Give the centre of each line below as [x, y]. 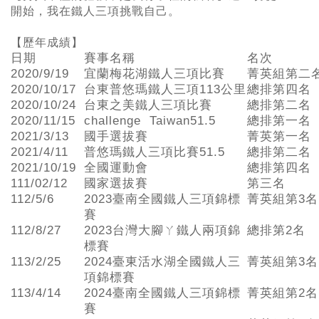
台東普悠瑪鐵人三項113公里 [165, 89]
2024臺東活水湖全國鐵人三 [162, 261]
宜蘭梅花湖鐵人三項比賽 [155, 73]
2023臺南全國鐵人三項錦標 [162, 199]
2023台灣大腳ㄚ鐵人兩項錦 [162, 230]
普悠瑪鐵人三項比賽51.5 [155, 152]
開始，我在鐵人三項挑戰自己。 [95, 11]
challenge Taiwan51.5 [150, 120]
